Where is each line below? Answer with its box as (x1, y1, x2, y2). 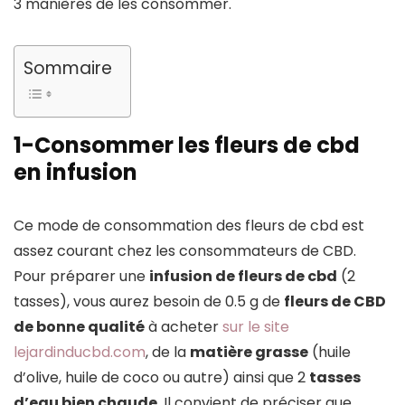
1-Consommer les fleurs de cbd (14, 129, 360, 160)
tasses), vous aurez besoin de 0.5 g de (14, 290, 284, 312)
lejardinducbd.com (14, 341, 146, 363)
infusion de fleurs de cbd (149, 265, 337, 287)
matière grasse (190, 341, 308, 363)
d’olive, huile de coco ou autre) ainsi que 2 (14, 366, 309, 388)
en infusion (14, 156, 137, 187)
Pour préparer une (14, 265, 149, 287)
